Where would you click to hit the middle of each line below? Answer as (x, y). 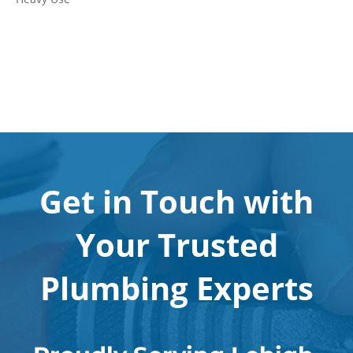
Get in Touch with (176, 201)
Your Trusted (176, 245)
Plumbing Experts (176, 288)
